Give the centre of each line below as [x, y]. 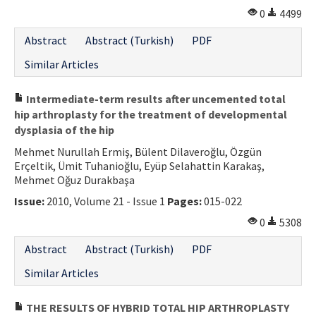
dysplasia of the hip [64, 129]
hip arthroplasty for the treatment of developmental [151, 114]
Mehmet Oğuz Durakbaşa [74, 180]
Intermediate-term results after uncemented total [155, 98]
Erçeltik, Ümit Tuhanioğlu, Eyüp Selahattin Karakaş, [139, 165]
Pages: [184, 201]
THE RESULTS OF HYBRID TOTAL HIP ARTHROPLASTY [157, 307]
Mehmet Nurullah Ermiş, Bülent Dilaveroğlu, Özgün [138, 151]
